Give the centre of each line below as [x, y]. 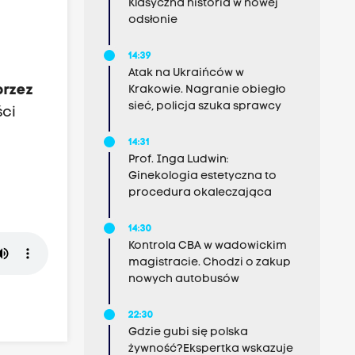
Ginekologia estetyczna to [202, 176]
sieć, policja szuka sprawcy [204, 107]
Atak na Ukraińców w [186, 73]
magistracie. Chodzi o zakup [209, 263]
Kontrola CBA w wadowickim [207, 246]
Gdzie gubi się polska [188, 332]
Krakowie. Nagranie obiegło [207, 90]
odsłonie [153, 20]
